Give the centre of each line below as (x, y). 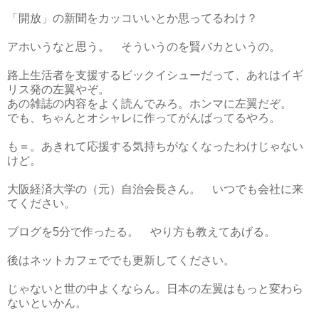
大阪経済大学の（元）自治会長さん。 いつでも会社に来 (155, 189)
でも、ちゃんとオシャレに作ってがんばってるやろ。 (144, 117)
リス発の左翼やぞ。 (58, 89)
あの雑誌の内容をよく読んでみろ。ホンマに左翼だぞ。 (150, 103)
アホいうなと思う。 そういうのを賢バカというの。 (144, 46)
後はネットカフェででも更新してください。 (121, 260)
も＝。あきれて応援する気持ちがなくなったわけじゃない (155, 146)
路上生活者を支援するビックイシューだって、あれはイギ (155, 75)
